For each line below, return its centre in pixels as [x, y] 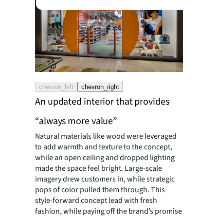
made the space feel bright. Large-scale [99, 168]
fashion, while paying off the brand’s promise [109, 211]
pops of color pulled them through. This [100, 190]
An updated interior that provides [102, 101]
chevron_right [100, 87]
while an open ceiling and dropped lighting [105, 157]
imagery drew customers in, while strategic [105, 179]
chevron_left [56, 87]
